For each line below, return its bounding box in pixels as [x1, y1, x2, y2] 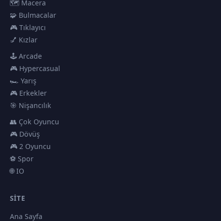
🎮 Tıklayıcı [10, 23, 46, 32]
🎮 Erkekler [10, 88, 47, 98]
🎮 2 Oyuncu [10, 142, 51, 151]
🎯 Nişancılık [10, 101, 51, 110]
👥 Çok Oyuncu [10, 117, 59, 126]
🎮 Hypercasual [10, 64, 60, 73]
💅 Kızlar [10, 35, 37, 44]
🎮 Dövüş [10, 129, 40, 139]
